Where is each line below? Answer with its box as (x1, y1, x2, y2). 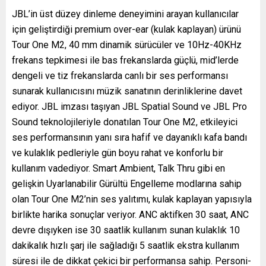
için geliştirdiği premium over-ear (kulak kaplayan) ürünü (12, 23, 241, 35)
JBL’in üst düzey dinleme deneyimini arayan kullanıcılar (12, 8, 239, 20)
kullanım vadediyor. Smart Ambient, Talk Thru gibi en (12, 162, 225, 174)
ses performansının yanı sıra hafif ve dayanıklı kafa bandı (12, 131, 247, 143)
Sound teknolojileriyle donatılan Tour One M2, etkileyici (12, 116, 237, 128)
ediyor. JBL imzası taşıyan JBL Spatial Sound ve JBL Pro (12, 100, 247, 112)
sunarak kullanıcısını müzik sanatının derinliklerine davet (12, 85, 242, 97)
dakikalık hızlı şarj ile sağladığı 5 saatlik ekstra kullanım (12, 239, 239, 251)
